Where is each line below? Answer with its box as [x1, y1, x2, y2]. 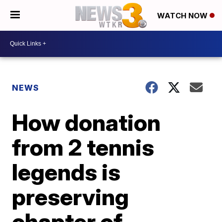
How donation [12, 108, 161, 136]
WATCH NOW [157, 11, 210, 21]
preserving [12, 182, 129, 211]
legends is [12, 158, 121, 186]
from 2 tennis [12, 133, 155, 161]
